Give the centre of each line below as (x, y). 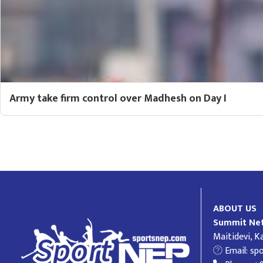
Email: (237, 251)
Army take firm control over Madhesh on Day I (118, 98)
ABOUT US (235, 208)
